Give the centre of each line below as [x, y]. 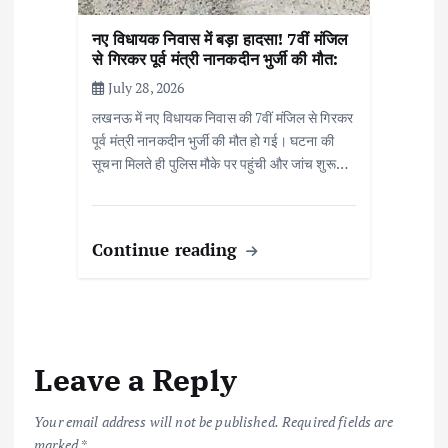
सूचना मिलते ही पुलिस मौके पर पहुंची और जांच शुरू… [220, 164]
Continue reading [167, 250]
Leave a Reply [135, 379]
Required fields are [337, 422]
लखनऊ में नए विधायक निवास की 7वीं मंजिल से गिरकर [223, 118]
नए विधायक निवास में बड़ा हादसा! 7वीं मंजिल [220, 39]
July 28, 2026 [144, 88]
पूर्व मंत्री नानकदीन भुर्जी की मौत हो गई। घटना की [213, 141]
